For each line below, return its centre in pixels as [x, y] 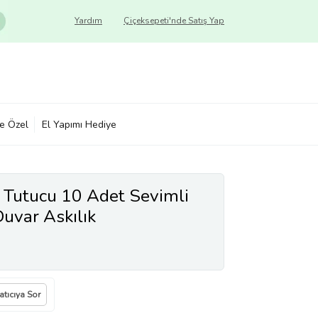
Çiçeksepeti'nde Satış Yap [174, 21]
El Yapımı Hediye [79, 124]
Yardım [88, 21]
